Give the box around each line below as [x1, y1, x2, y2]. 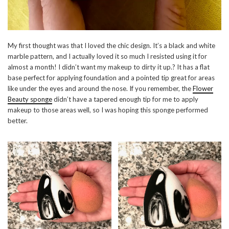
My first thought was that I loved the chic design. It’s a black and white [8, 41, 215, 50]
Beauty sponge [8, 95, 52, 104]
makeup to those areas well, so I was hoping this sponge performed [8, 106, 208, 114]
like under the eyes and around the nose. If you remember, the [8, 84, 193, 93]
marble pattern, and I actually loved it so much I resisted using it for [8, 52, 207, 61]
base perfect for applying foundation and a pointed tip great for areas [8, 74, 215, 82]
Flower [193, 84, 213, 93]
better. [8, 117, 28, 125]
